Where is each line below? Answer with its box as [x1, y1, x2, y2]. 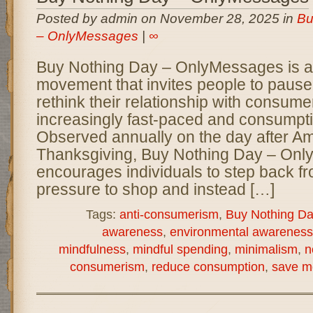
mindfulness [58, 242, 126, 256]
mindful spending [132, 242, 228, 256]
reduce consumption [151, 259, 265, 274]
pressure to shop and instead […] [36, 180, 275, 198]
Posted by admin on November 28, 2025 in [36, 11, 297, 26]
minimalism [234, 242, 298, 256]
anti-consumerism [119, 207, 219, 221]
